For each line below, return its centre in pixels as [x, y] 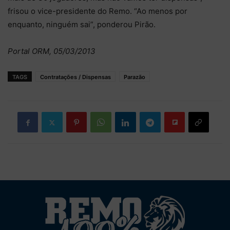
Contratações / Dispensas [75, 77]
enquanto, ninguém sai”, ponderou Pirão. [82, 24]
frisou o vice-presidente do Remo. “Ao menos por [98, 11]
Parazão [135, 77]
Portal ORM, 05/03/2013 [52, 51]
